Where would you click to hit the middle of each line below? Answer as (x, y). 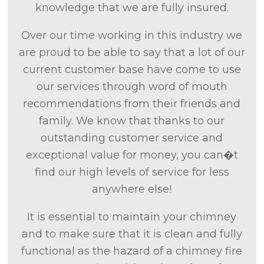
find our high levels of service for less (132, 172)
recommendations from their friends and (132, 104)
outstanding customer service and (132, 138)
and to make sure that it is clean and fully (132, 234)
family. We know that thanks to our (132, 121)
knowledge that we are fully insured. (132, 8)
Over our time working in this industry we (132, 35)
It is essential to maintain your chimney (132, 217)
